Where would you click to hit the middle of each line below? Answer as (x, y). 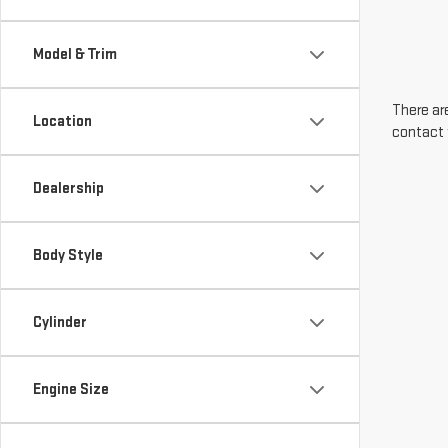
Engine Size (71, 389)
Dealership (68, 188)
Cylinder (60, 322)
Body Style (68, 255)
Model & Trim (75, 54)
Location (62, 121)
